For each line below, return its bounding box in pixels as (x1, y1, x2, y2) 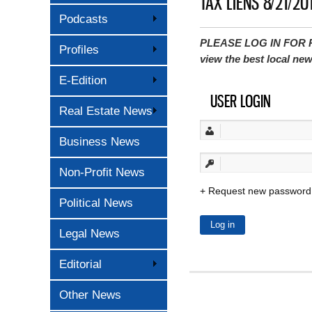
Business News (59, 135, 140, 149)
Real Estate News (59, 104, 153, 118)
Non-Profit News (59, 166, 145, 180)
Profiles (59, 43, 99, 57)
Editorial (59, 258, 102, 272)
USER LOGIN (210, 90, 271, 111)
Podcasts (59, 13, 108, 26)
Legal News (59, 227, 120, 241)
